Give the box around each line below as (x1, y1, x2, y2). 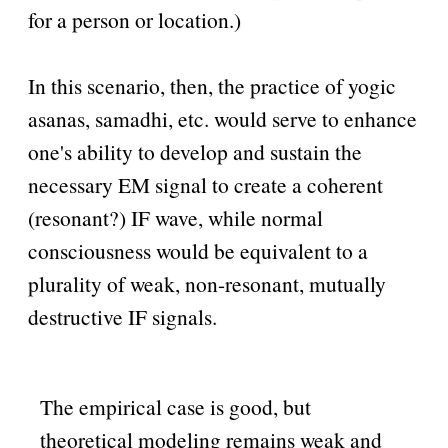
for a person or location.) (27, 5, 241, 35)
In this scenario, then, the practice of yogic (27, 71, 396, 101)
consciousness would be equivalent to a (27, 236, 368, 266)
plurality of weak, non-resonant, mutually (27, 269, 386, 299)
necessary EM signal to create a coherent (27, 170, 383, 200)
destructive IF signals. (27, 302, 217, 332)
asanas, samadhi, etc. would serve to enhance (27, 104, 417, 134)
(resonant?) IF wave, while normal (27, 203, 323, 233)
